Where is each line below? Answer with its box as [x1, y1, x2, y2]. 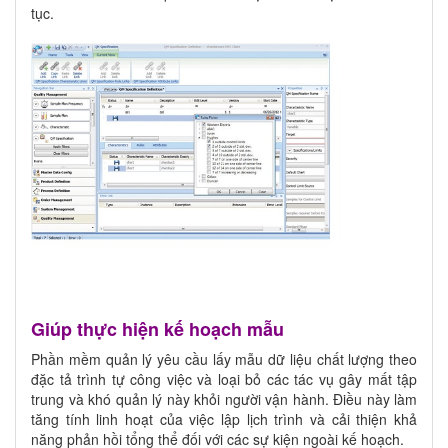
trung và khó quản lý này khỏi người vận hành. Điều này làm [31, 389, 417, 410]
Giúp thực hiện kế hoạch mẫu [31, 316, 284, 343]
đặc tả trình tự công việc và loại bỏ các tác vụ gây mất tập [31, 369, 417, 390]
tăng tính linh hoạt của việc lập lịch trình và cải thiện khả [31, 409, 417, 430]
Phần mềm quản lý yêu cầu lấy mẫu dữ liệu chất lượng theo [31, 349, 417, 370]
